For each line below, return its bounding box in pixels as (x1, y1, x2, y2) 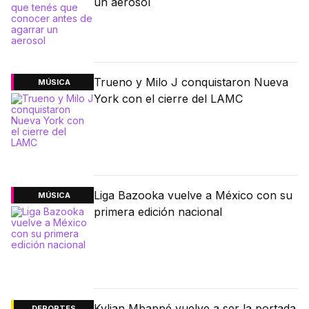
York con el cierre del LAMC (94, 92, 243, 106)
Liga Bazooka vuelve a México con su (94, 188, 292, 203)
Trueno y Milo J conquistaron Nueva (94, 75, 288, 90)
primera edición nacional (94, 205, 222, 219)
